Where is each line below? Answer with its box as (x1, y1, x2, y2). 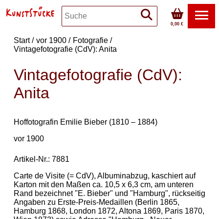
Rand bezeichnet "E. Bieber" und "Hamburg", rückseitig (14, 189, 205, 197)
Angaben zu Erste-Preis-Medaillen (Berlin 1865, (14, 197, 179, 206)
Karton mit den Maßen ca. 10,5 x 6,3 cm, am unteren (14, 180, 194, 189)
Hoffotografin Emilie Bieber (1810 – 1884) (14, 117, 157, 126)
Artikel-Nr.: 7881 (14, 154, 69, 163)
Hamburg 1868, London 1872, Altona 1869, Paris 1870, (14, 206, 204, 215)
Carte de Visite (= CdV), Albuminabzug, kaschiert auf (14, 171, 196, 180)
